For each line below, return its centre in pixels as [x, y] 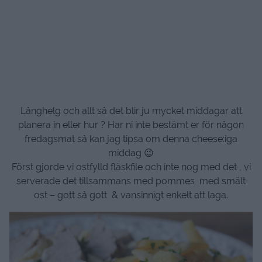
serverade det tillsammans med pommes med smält [131, 181]
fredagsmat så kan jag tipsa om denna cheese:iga [131, 139]
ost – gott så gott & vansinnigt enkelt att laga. [131, 195]
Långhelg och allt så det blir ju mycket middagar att [131, 111]
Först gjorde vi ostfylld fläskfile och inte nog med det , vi [131, 167]
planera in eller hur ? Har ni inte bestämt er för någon [131, 125]
